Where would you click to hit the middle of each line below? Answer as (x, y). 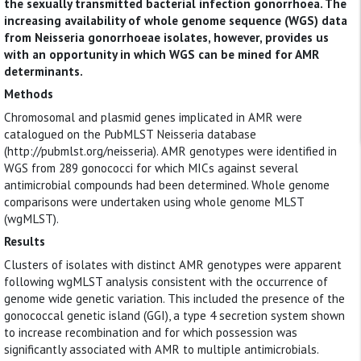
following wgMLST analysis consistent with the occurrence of (166, 281)
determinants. (44, 71)
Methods (29, 94)
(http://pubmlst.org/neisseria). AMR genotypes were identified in (170, 151)
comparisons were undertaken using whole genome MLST (154, 201)
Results (25, 242)
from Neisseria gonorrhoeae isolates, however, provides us (166, 37)
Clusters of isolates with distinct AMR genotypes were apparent (173, 264)
